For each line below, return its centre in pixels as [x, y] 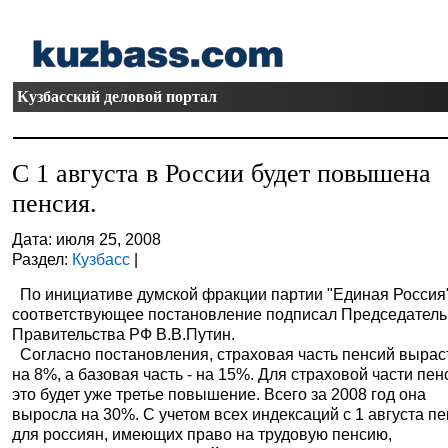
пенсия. [55, 203]
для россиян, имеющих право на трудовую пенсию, [202, 434]
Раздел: [42, 259]
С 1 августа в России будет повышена [222, 173]
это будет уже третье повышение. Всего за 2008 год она [219, 394]
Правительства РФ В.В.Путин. [124, 334]
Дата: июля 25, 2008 [87, 239]
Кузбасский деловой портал [117, 96]
